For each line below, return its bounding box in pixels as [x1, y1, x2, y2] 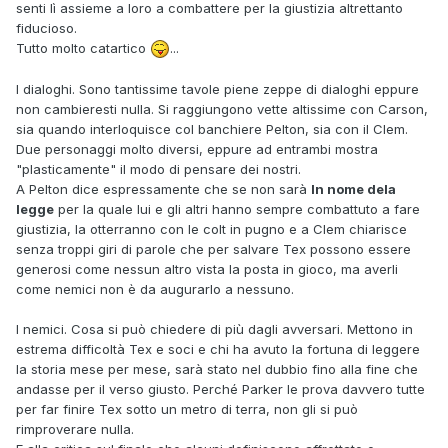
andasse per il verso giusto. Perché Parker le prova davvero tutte [16, 381, 425, 398]
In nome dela [311, 181, 396, 198]
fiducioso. [16, 19, 77, 36]
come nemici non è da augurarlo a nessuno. [16, 281, 294, 298]
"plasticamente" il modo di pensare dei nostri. [16, 161, 301, 178]
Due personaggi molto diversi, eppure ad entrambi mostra [16, 141, 378, 158]
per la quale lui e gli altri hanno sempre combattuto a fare [54, 201, 420, 218]
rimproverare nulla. [16, 421, 134, 438]
